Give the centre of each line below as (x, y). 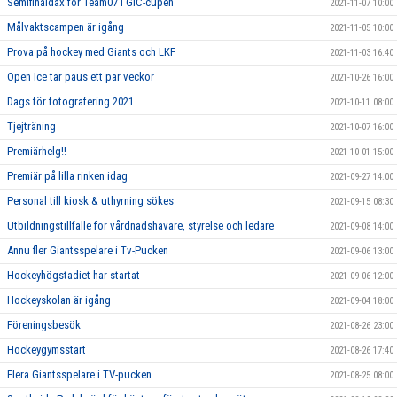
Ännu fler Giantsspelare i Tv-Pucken (88, 250)
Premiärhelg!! (37, 151)
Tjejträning (31, 126)
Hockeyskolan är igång (59, 300)
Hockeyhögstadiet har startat (74, 275)
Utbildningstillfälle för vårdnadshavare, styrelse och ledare (140, 226)
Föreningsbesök (44, 325)
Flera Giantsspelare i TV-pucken (79, 374)
